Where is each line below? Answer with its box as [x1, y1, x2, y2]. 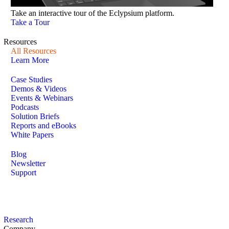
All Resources [11, 46, 56, 55]
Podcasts [11, 102, 39, 111]
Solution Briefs [11, 111, 59, 121]
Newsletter [11, 158, 45, 168]
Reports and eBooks [11, 121, 76, 130]
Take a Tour [11, 17, 50, 27]
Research [4, 215, 33, 224]
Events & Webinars [11, 93, 73, 102]
